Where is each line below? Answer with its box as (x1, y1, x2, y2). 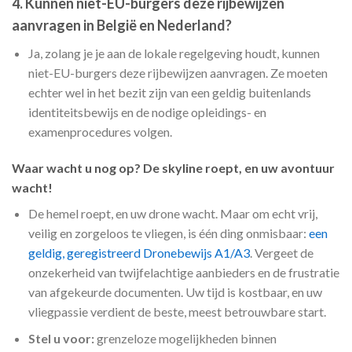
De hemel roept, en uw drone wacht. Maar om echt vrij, (27, 205, 317, 221)
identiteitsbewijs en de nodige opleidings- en (27, 104, 266, 119)
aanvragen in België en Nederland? (12, 16, 232, 34)
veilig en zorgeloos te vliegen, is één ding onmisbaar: (27, 225, 309, 240)
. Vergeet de (249, 244, 313, 260)
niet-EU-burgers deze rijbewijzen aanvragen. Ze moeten (27, 64, 328, 80)
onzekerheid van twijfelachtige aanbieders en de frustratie (27, 264, 339, 280)
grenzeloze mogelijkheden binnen (93, 331, 277, 346)
